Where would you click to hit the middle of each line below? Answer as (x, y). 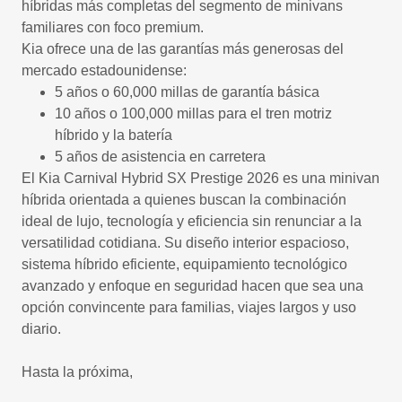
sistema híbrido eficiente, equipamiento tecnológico (184, 264)
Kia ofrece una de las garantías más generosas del (183, 49)
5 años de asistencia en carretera (160, 157)
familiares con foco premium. (113, 27)
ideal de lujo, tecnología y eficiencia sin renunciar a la (192, 221)
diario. (43, 329)
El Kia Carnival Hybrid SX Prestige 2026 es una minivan (201, 178)
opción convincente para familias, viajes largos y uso (189, 307)
